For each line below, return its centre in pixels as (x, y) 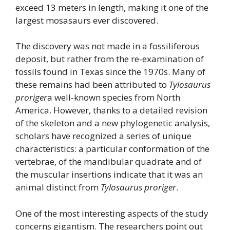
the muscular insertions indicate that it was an (109, 175)
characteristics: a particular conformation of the (112, 149)
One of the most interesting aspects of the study (112, 213)
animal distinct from (58, 187)
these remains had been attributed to (92, 85)
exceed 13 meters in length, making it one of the (112, 7)
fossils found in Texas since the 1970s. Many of (110, 72)
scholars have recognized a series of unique (103, 136)
